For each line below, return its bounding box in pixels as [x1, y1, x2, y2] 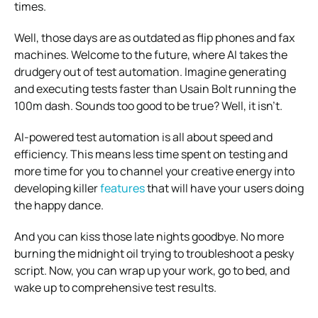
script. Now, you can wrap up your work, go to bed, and [14, 262, 290, 278]
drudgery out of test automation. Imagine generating [14, 63, 286, 79]
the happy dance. [14, 197, 104, 213]
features [100, 180, 145, 196]
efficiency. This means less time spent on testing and [14, 146, 287, 162]
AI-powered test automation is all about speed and [14, 128, 273, 145]
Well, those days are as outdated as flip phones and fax [14, 29, 295, 45]
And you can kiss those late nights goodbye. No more [14, 228, 284, 244]
